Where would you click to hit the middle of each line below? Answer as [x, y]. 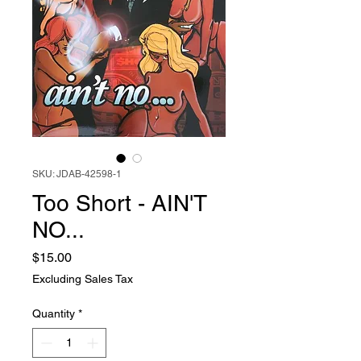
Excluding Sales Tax [83, 279]
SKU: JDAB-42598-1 [77, 174]
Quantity [54, 313]
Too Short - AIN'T [120, 203]
